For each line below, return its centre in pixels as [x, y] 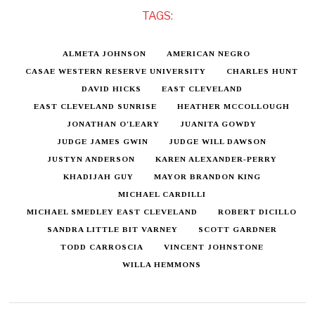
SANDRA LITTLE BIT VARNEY [112, 229]
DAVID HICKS [111, 88]
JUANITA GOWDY [219, 123]
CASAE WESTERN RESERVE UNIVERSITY [116, 71]
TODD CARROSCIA [102, 246]
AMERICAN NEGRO [208, 53]
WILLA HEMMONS [162, 264]
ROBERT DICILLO [258, 211]
